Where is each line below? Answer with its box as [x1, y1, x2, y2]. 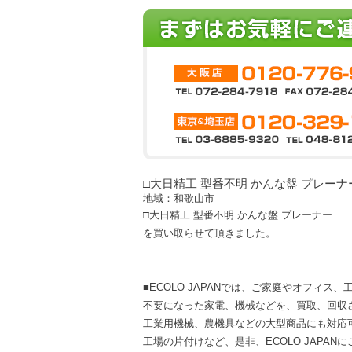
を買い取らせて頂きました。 [143, 227, 276, 239]
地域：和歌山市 [143, 192, 214, 204]
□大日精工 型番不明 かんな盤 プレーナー [143, 209, 332, 221]
